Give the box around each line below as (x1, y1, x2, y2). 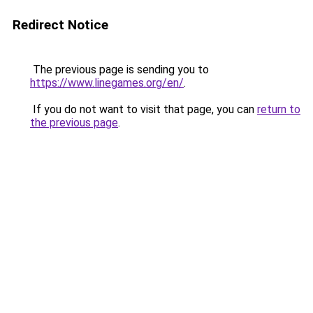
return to (257, 103, 300, 116)
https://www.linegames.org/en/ (30, 76, 184, 89)
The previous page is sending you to (30, 63, 209, 76)
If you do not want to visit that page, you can (30, 103, 257, 116)
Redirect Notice (13, 17, 108, 33)
